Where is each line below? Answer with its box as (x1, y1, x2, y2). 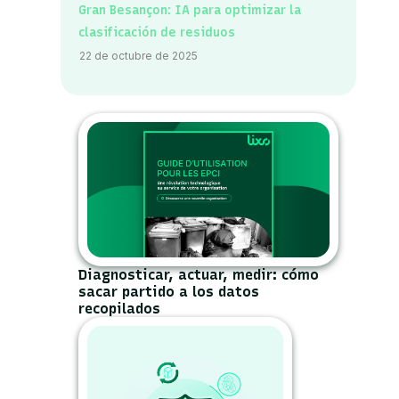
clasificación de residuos (78, 24, 236, 40)
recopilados (78, 300, 161, 318)
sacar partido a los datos (78, 283, 260, 301)
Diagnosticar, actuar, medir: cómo (78, 266, 320, 284)
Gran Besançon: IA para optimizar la (78, 2, 302, 18)
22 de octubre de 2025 (79, 48, 199, 62)
